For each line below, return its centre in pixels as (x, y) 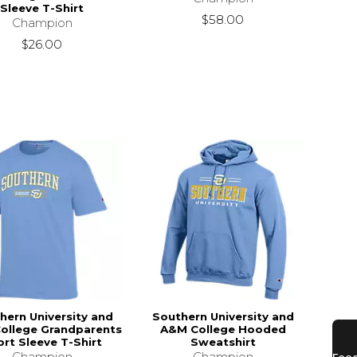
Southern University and (223, 317)
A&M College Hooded (223, 330)
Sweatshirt (223, 342)
